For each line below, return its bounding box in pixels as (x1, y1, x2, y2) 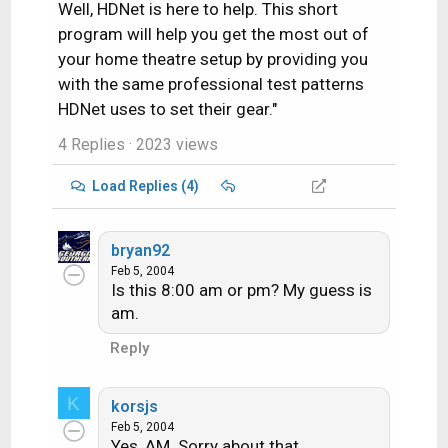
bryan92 (110, 241, 170, 260)
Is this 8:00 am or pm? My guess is (110, 280, 372, 300)
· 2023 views (124, 135, 218, 154)
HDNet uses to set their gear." (57, 99, 277, 119)
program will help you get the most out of (57, 24, 369, 44)
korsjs (110, 397, 158, 416)
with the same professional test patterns (57, 74, 364, 94)
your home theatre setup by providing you (57, 49, 368, 69)
